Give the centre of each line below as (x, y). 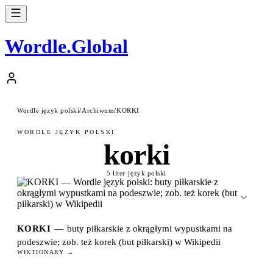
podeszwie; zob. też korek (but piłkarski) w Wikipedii (119, 242)
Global (100, 47)
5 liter (116, 173)
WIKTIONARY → (45, 252)
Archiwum (98, 110)
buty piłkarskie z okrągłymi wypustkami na (150, 228)
